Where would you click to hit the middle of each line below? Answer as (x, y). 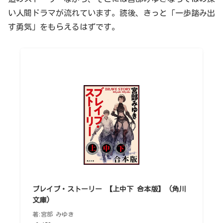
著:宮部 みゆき (53, 214)
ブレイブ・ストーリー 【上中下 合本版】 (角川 (109, 189)
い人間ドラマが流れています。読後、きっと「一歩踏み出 (111, 13)
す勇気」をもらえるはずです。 (64, 27)
